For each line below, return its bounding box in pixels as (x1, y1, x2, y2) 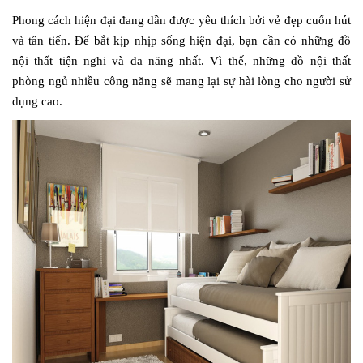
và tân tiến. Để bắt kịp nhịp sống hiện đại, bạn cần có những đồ (12, 34, 351, 48)
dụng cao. (12, 95, 62, 109)
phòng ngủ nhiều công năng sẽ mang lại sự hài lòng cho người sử (12, 75, 351, 88)
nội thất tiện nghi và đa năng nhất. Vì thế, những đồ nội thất (12, 54, 351, 68)
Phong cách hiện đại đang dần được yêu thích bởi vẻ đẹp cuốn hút (12, 14, 351, 28)
